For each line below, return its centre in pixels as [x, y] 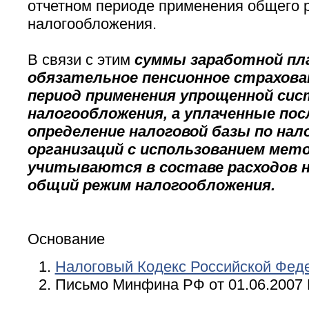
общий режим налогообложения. [151, 186]
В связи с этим [81, 60]
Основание [66, 239]
